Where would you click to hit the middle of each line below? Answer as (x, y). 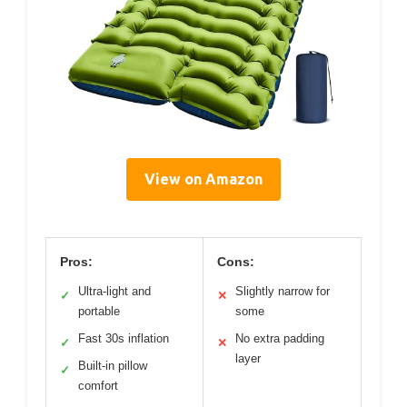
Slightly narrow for (283, 292)
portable (99, 312)
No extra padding (280, 339)
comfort (98, 386)
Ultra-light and (114, 292)
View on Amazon (203, 179)
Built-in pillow (113, 366)
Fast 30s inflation (124, 339)
